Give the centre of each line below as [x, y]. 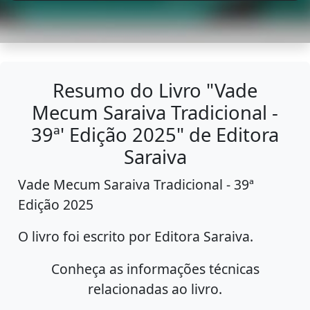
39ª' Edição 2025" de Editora [155, 135]
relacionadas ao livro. [155, 289]
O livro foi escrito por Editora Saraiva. [136, 237]
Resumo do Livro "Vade [155, 91]
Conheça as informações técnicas [155, 269]
